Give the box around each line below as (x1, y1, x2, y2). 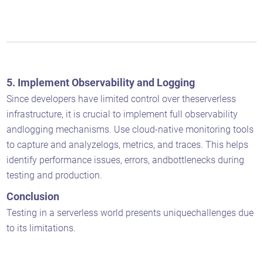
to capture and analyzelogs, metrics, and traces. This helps (6, 139, 249, 150)
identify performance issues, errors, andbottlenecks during (6, 154, 245, 166)
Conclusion (6, 190, 62, 203)
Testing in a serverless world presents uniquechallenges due (6, 207, 254, 218)
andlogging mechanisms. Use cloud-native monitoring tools (6, 123, 254, 135)
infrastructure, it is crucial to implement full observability (6, 108, 238, 120)
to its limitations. (6, 222, 76, 234)
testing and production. (6, 169, 103, 181)
